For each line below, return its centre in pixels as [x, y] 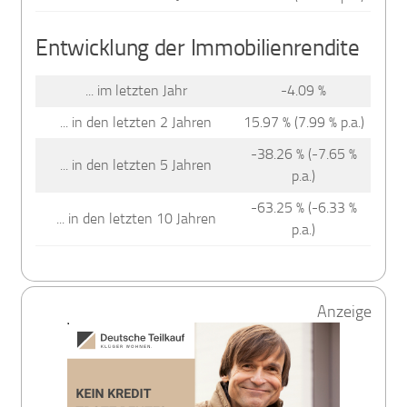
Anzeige [344, 312]
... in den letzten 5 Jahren [136, 164]
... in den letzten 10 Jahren [136, 218]
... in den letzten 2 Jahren [136, 122]
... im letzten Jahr [136, 90]
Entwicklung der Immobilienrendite [198, 47]
